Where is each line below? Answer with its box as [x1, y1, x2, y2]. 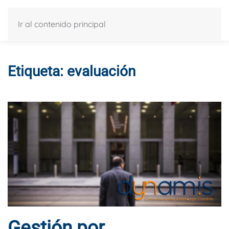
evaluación [67, 63, 135, 80]
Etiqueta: [8, 63, 67, 80]
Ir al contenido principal [18, 19, 106, 29]
